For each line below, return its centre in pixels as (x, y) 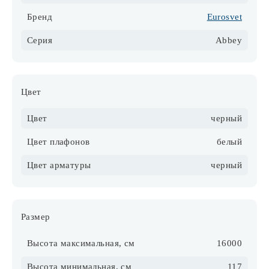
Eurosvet (224, 17)
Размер (36, 216)
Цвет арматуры (59, 165)
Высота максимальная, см (81, 243)
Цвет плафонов (59, 141)
